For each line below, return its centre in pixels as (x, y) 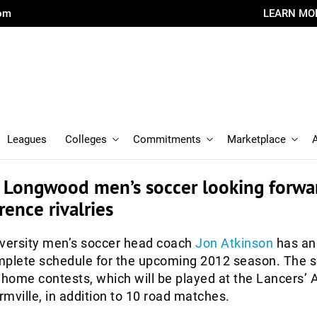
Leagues (27, 139)
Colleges (86, 139)
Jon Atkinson (234, 243)
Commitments (167, 139)
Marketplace (257, 139)
